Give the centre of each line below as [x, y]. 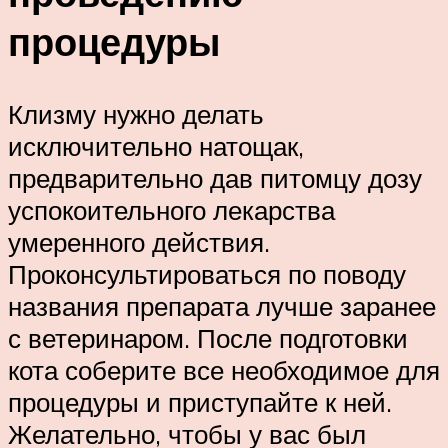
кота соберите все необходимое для [224, 369]
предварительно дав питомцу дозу [215, 177]
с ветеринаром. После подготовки [208, 337]
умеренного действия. [139, 241]
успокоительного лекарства [171, 209]
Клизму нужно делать [136, 113]
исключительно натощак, [156, 145]
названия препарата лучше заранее [222, 305]
